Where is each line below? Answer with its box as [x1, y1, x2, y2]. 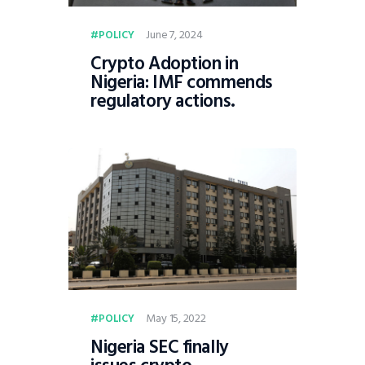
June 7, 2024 [146, 25, 203, 45]
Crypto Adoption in [90, 49, 239, 79]
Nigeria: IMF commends [90, 68, 273, 98]
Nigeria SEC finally [90, 332, 229, 363]
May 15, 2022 [146, 309, 206, 328]
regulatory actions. [90, 86, 235, 117]
